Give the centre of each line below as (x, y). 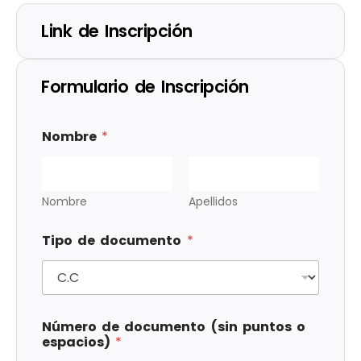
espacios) (79, 342)
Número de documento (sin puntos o (174, 327)
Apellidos (213, 202)
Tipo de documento (114, 241)
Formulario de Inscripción (145, 87)
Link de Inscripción (117, 31)
